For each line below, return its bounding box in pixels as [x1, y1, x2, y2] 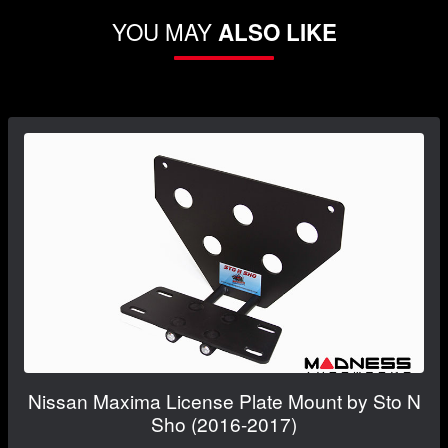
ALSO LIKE [217, 15, 337, 48]
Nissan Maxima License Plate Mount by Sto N [27, 386, 421, 414]
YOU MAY [111, 14, 218, 47]
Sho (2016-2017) [151, 409, 297, 437]
